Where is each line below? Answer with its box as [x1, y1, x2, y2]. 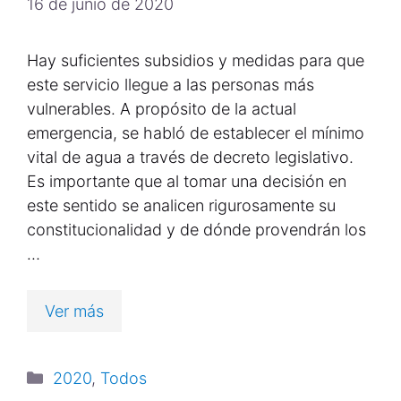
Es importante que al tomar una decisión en [27, 172, 346, 191]
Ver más [45, 302, 104, 320]
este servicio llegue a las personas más [27, 75, 314, 94]
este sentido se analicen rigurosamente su [27, 196, 336, 215]
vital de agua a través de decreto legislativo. [27, 148, 354, 166]
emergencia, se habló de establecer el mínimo [27, 124, 364, 142]
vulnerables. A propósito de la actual [27, 99, 296, 118]
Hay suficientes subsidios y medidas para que [27, 51, 364, 70]
